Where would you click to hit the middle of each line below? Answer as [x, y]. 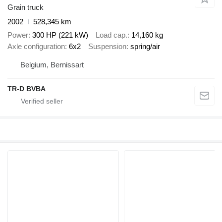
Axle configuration [36, 46]
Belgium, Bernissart [52, 65]
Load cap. [111, 35]
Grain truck [26, 7]
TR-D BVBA [27, 89]
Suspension [107, 46]
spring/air [145, 46]
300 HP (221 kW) [60, 35]
